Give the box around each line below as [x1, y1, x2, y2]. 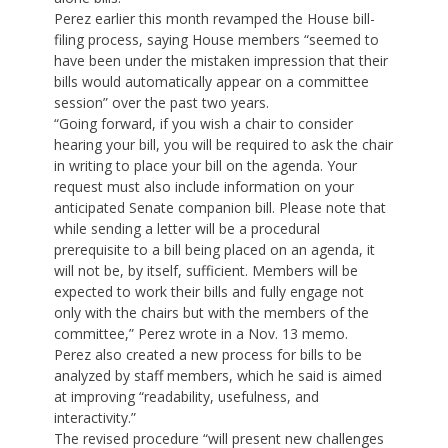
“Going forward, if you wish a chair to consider [54, 114, 353, 134]
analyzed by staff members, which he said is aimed [54, 366, 382, 386]
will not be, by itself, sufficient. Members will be [54, 261, 358, 281]
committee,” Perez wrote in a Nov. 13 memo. [54, 324, 348, 344]
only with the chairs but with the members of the [54, 303, 369, 323]
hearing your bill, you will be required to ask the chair [54, 135, 393, 155]
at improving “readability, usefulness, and [54, 387, 319, 407]
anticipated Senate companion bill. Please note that [54, 198, 386, 218]
